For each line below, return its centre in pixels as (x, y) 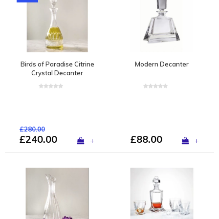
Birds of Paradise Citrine (57, 64)
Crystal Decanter (57, 73)
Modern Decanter (162, 64)
